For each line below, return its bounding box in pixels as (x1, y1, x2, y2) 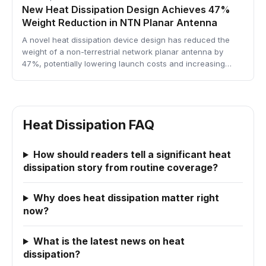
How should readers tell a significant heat (33, 148, 231, 161)
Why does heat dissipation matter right (33, 192, 219, 204)
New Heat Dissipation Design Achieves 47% (22, 4, 230, 16)
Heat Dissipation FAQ (23, 117, 154, 133)
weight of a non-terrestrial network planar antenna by (22, 47, 223, 57)
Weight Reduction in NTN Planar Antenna (22, 17, 217, 29)
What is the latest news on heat (33, 235, 185, 248)
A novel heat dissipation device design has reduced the (22, 35, 230, 45)
